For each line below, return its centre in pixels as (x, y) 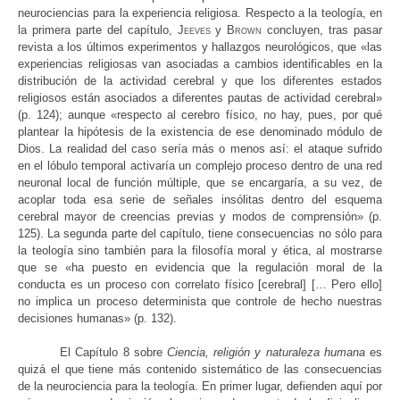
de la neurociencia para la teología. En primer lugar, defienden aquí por (200, 387)
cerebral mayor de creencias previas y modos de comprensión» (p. (200, 217)
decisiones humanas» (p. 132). (97, 319)
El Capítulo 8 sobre (113, 353)
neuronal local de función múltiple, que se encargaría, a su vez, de (200, 183)
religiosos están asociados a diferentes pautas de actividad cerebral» (200, 98)
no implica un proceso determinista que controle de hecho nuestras (200, 302)
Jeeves (194, 30)
